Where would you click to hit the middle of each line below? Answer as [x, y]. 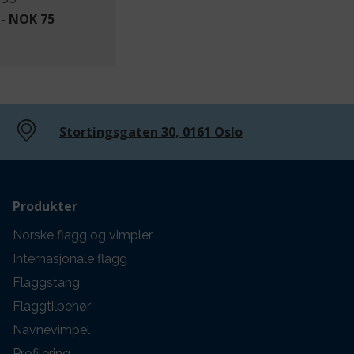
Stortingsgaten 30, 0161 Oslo [151, 132]
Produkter [45, 206]
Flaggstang [46, 282]
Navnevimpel [51, 330]
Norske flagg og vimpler [83, 235]
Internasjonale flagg [70, 258]
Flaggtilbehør [52, 306]
